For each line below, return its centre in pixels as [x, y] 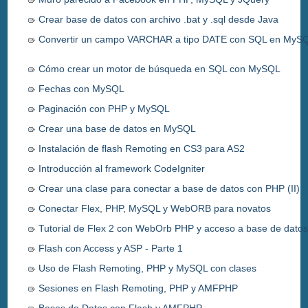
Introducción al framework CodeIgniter [122, 168]
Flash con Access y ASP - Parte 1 [111, 248]
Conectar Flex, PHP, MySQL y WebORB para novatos [155, 208]
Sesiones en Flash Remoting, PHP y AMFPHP [139, 288]
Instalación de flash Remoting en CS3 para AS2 [142, 148]
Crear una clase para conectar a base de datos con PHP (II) [169, 188]
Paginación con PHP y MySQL [104, 108]
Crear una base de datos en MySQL [118, 128]
